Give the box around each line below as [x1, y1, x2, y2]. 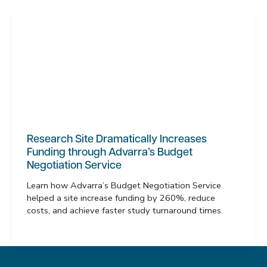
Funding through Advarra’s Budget [26, 147, 193, 159]
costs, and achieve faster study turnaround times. [26, 204, 223, 217]
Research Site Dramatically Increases [26, 134, 207, 146]
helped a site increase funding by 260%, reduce [26, 192, 215, 204]
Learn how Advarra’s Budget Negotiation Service [26, 179, 221, 192]
